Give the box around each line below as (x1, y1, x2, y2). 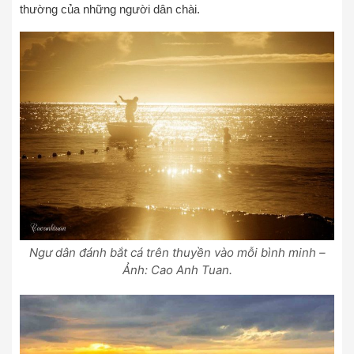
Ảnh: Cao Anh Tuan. (122, 262, 232, 278)
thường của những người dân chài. (20, 2, 200, 17)
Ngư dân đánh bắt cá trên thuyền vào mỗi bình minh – (28, 245, 326, 261)
